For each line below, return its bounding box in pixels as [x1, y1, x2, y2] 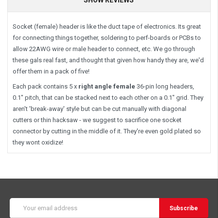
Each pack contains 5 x [13, 82, 78, 90]
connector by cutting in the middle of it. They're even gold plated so [13, 127, 201, 135]
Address [10, 208, 34, 216]
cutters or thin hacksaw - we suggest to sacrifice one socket [13, 116, 182, 124]
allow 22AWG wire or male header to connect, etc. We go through [13, 45, 195, 53]
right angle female [78, 82, 135, 90]
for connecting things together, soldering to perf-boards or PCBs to [13, 34, 201, 41]
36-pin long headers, [135, 82, 194, 90]
